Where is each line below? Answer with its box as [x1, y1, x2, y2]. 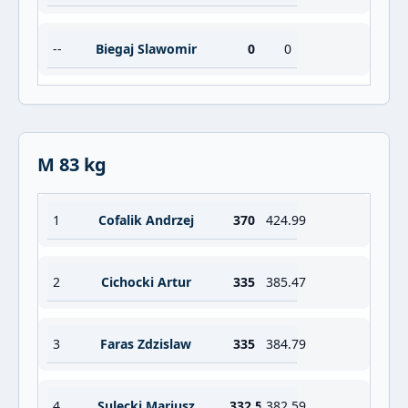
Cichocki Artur [100, 273, 191, 291]
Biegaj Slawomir [95, 40, 197, 57]
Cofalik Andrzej [97, 211, 194, 229]
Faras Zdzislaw [100, 335, 191, 352]
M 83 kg [37, 152, 107, 177]
